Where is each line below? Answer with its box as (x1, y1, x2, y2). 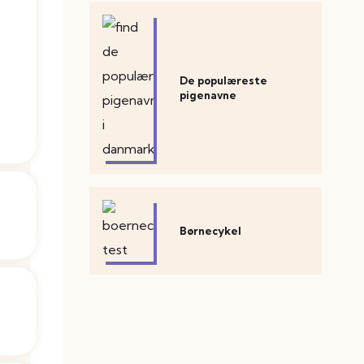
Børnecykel (180, 224, 242, 237)
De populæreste (180, 74, 268, 87)
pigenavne (180, 89, 237, 102)
